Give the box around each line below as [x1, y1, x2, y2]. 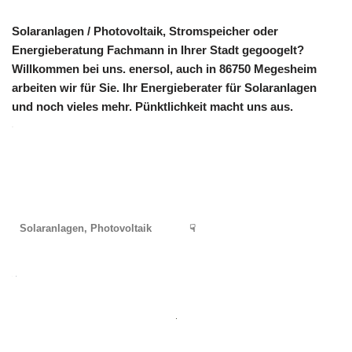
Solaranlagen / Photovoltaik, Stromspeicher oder [12, 24, 278, 38]
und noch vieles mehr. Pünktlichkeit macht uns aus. [12, 100, 293, 114]
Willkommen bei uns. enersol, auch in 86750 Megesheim [12, 62, 317, 76]
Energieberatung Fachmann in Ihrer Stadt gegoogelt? [12, 43, 304, 57]
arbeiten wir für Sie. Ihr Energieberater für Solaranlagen [12, 81, 317, 95]
